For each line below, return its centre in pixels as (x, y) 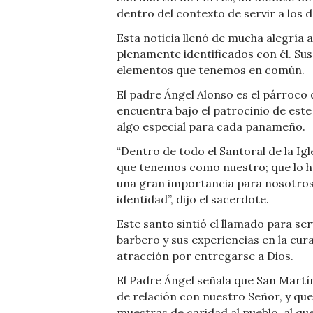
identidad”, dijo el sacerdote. (193, 199)
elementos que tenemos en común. (211, 70)
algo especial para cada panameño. (211, 127)
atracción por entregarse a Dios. (205, 256)
